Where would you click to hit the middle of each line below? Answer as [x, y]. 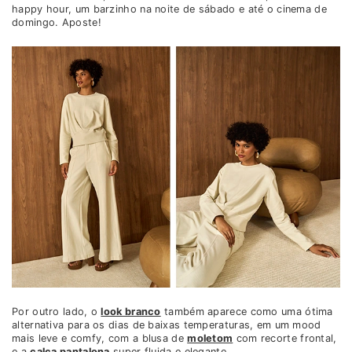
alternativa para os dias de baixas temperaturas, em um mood [167, 325]
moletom [210, 339]
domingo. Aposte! [57, 23]
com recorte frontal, [285, 339]
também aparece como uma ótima [247, 312]
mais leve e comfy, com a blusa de [100, 339]
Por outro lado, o [57, 312]
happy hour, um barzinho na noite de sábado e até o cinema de [169, 9]
